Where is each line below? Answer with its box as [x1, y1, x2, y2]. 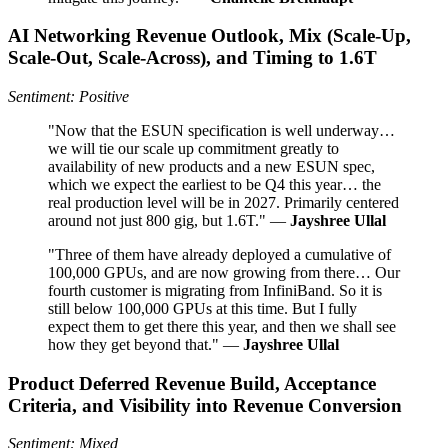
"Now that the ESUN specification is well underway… [48, 122, 395, 139]
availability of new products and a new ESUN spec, [48, 158, 375, 175]
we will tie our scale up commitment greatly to [48, 140, 339, 157]
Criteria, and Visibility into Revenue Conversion [8, 394, 402, 416]
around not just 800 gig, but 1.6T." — [48, 212, 290, 229]
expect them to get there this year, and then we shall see [48, 318, 396, 335]
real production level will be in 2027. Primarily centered [48, 194, 399, 211]
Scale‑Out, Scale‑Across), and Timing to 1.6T [8, 47, 377, 69]
